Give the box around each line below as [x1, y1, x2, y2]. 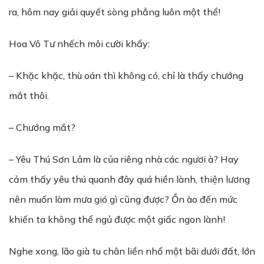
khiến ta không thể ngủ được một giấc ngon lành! [9, 213, 225, 225]
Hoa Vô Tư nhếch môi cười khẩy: [9, 38, 150, 49]
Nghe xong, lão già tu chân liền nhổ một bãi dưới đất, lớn [9, 245, 255, 257]
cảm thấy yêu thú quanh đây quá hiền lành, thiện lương [9, 173, 250, 185]
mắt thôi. [9, 90, 49, 101]
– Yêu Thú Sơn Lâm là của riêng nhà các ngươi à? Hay [9, 153, 239, 165]
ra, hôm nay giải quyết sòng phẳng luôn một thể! [9, 6, 220, 18]
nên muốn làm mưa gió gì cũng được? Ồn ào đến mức [9, 193, 237, 205]
